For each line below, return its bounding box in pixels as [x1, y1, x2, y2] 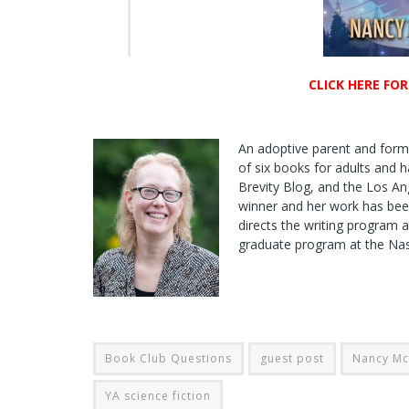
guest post [260, 350, 324, 366]
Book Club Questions [105, 350, 232, 366]
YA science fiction [105, 387, 211, 404]
